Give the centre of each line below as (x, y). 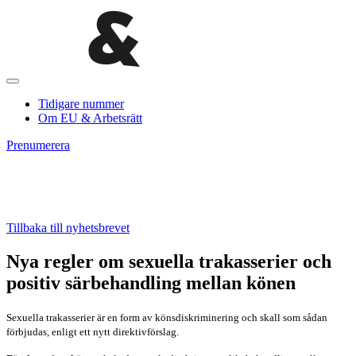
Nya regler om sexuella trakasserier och (169, 261)
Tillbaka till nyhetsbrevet (68, 228)
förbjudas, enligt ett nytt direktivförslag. (93, 331)
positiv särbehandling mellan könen (151, 282)
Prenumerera (38, 145)
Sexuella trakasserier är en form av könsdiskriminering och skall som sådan (167, 317)
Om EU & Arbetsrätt (90, 118)
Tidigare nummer (81, 104)
